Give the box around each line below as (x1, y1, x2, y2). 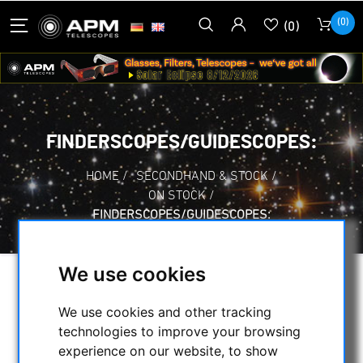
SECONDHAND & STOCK (136, 169, 268, 183)
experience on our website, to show (58, 343, 279, 360)
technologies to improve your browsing (58, 323, 301, 340)
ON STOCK (148, 189, 206, 203)
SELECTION (37, 283, 108, 299)
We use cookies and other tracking (58, 304, 272, 321)
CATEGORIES (37, 345, 114, 361)
